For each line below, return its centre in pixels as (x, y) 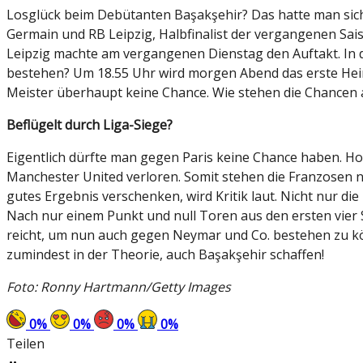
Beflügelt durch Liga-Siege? (90, 125)
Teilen (26, 344)
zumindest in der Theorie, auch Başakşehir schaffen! (165, 255)
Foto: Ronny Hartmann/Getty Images (119, 287)
